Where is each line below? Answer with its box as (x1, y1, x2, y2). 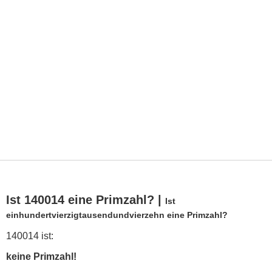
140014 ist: (6, 231, 53, 242)
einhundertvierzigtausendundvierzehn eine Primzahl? (6, 210, 228, 220)
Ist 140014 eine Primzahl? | (6, 193, 165, 207)
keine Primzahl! (6, 251, 76, 262)
